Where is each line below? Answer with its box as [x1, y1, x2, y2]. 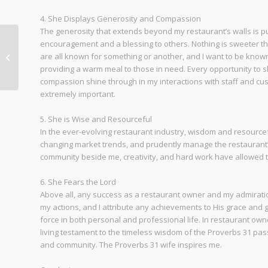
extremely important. [40, 89, 115, 100]
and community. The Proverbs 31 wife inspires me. [40, 239, 222, 251]
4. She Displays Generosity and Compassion [40, 13, 201, 25]
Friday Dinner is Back [21, 51, 96, 62]
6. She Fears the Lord [40, 176, 116, 188]
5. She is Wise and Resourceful [40, 114, 152, 125]
